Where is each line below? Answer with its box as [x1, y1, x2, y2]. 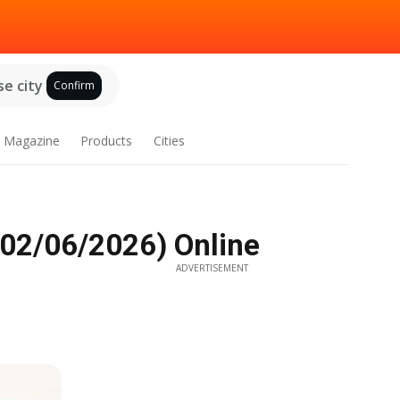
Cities [154, 132, 186, 149]
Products [80, 132, 133, 149]
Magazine [3, 132, 60, 149]
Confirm [53, 78, 95, 93]
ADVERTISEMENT [175, 262, 248, 274]
